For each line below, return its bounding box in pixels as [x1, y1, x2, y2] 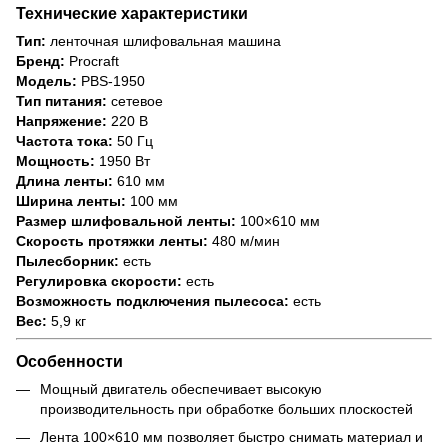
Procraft [65, 52, 119, 69]
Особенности [16, 351, 123, 370]
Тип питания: [16, 92, 107, 109]
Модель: [16, 72, 77, 89]
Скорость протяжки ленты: [16, 232, 208, 249]
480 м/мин [208, 232, 280, 249]
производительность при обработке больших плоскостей [40, 400, 413, 417]
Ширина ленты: [16, 192, 126, 209]
